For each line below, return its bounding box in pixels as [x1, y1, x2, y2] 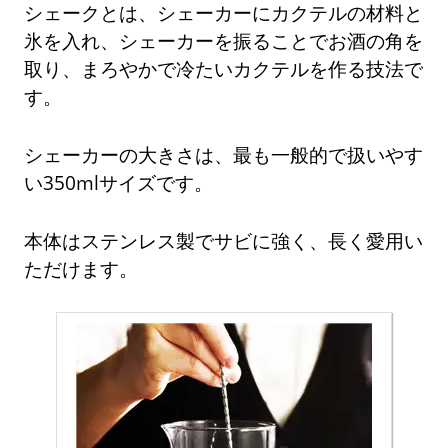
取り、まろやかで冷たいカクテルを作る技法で [24, 55, 424, 81]
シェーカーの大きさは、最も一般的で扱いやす [24, 141, 424, 167]
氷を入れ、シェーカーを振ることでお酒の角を [24, 27, 424, 53]
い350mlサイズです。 [24, 169, 214, 195]
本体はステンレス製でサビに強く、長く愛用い [24, 227, 424, 253]
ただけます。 [24, 255, 139, 281]
